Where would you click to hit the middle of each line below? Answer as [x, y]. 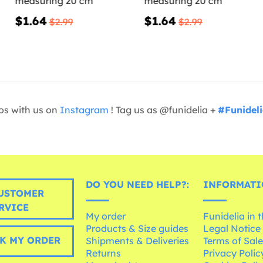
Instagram [84, 110]
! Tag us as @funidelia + [163, 110]
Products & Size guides [137, 229]
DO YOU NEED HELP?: [138, 185]
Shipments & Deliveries [138, 241]
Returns [104, 253]
